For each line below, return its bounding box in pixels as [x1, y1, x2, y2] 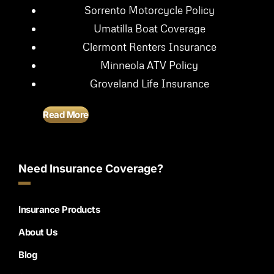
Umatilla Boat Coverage [93, 22, 206, 35]
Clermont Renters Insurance [82, 40, 217, 54]
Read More [43, 109, 89, 121]
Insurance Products [18, 204, 100, 216]
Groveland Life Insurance [89, 77, 209, 91]
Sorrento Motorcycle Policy [84, 4, 215, 17]
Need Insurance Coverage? [18, 162, 163, 176]
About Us [18, 226, 57, 239]
